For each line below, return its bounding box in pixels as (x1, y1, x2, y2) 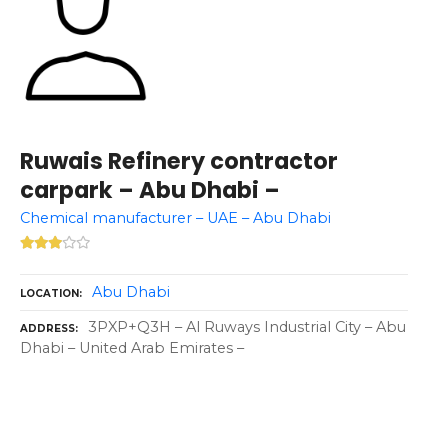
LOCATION (20, 287, 79, 301)
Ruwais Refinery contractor (20, 144, 338, 177)
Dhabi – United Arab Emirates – (20, 339, 244, 358)
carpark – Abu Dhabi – (20, 173, 280, 206)
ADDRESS (20, 322, 75, 336)
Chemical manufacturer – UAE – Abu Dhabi (20, 208, 331, 227)
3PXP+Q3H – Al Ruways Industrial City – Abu (88, 318, 406, 337)
